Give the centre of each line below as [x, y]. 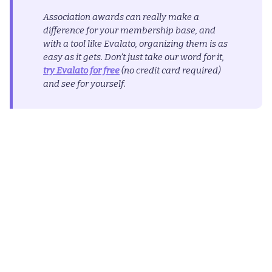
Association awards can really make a [121, 17]
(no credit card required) [170, 70]
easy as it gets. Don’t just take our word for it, [134, 57]
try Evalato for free [81, 70]
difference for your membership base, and [129, 30]
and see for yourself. [85, 83]
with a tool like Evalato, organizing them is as [135, 43]
